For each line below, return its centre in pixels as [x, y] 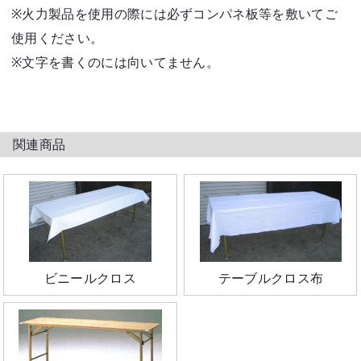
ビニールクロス [90, 278]
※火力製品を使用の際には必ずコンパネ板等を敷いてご [175, 14]
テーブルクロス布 [271, 278]
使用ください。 [58, 38]
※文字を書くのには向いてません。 [116, 62]
